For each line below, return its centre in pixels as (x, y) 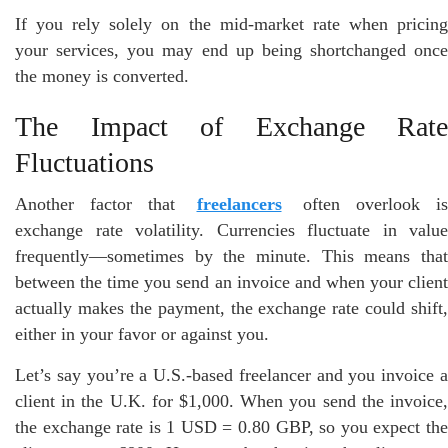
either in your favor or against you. (142, 333)
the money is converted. (102, 75)
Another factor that (103, 203)
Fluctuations (84, 162)
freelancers (239, 203)
